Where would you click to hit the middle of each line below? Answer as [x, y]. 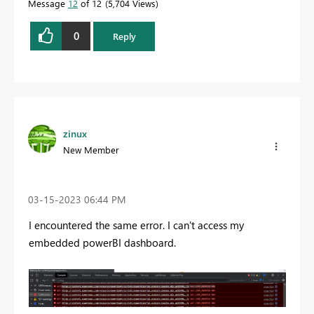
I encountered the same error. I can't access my [136, 225]
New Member [91, 149]
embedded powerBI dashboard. [102, 243]
